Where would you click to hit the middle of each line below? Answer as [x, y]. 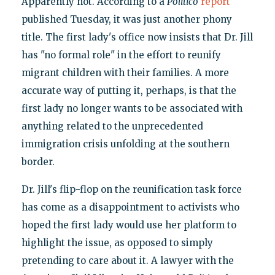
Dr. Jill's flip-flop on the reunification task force [131, 190]
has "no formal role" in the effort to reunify [121, 55]
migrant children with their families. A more [125, 73]
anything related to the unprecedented [112, 126]
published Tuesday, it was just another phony [126, 20]
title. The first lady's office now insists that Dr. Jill [137, 37]
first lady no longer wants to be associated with [132, 109]
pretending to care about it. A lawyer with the [127, 261]
